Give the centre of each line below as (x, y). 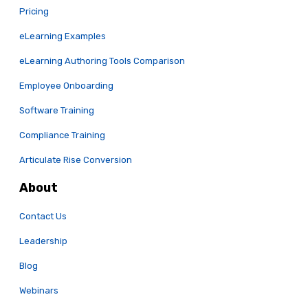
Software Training (57, 110)
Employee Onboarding (66, 85)
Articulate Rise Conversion (76, 159)
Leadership (43, 241)
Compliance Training (62, 135)
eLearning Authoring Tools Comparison (102, 60)
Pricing (34, 11)
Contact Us (43, 216)
